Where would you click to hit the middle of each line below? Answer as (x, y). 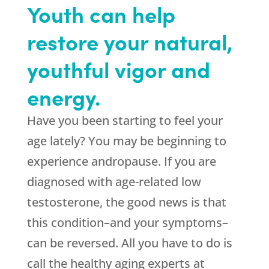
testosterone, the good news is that (126, 202)
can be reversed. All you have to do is (129, 243)
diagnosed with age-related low (114, 182)
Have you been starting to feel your (125, 121)
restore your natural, (130, 41)
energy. (64, 97)
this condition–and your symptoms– (127, 223)
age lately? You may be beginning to (126, 141)
